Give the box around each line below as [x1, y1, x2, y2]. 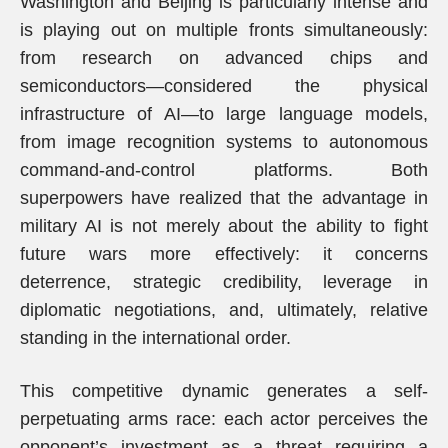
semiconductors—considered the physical [20, 76, 428, 96]
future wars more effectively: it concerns [20, 244, 428, 264]
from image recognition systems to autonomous [20, 132, 428, 152]
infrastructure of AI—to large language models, [20, 104, 428, 124]
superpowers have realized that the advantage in [20, 188, 428, 208]
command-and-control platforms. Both [20, 160, 428, 180]
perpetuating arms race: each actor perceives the [20, 409, 428, 429]
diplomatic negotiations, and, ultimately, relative [20, 300, 428, 320]
